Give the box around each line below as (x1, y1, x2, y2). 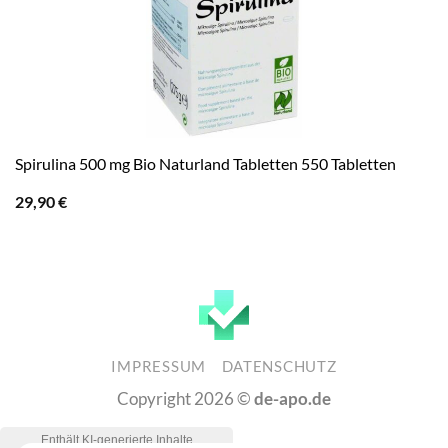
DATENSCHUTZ (221, 357, 337, 375)
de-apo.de (254, 387, 331, 409)
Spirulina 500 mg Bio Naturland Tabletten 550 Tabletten (14, 154, 396, 174)
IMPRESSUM (111, 357, 207, 375)
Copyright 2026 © (117, 387, 254, 409)
